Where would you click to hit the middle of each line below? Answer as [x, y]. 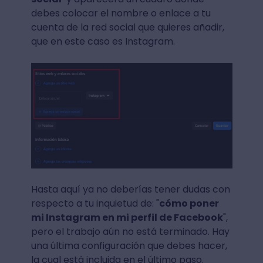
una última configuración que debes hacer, [129, 246]
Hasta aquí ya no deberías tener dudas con [130, 190]
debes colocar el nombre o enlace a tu [121, 14]
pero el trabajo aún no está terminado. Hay [130, 232]
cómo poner [189, 204]
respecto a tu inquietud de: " [95, 204]
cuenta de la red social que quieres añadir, [127, 28]
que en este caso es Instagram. [103, 42]
